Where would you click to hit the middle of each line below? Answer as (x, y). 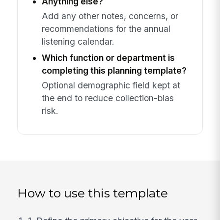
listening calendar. (78, 42)
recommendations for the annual (106, 29)
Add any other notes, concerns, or (110, 16)
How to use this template (93, 193)
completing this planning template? (114, 71)
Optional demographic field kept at (111, 85)
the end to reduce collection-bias (108, 98)
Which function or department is (108, 58)
